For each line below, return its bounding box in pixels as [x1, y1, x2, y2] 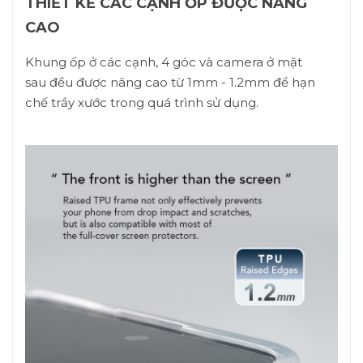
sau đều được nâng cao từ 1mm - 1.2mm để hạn [25, 75, 315, 90]
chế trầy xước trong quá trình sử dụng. [25, 95, 258, 110]
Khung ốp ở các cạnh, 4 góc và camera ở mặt [25, 54, 302, 70]
